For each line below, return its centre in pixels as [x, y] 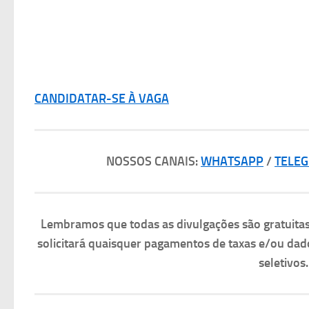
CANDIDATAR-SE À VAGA [102, 98]
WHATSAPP [232, 161]
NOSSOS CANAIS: [153, 161]
